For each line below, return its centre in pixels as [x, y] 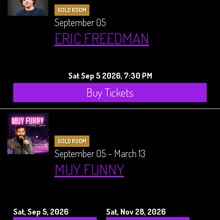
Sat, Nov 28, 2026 [136, 212]
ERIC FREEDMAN [102, 38]
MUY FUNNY [89, 169]
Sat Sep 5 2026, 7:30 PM [110, 75]
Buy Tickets [110, 93]
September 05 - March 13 [100, 153]
